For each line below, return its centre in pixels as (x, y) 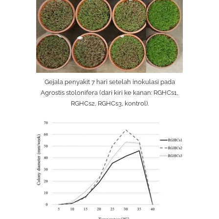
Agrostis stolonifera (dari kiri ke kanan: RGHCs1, (109, 92)
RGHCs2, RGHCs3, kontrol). (109, 103)
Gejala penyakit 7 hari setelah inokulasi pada (109, 82)
